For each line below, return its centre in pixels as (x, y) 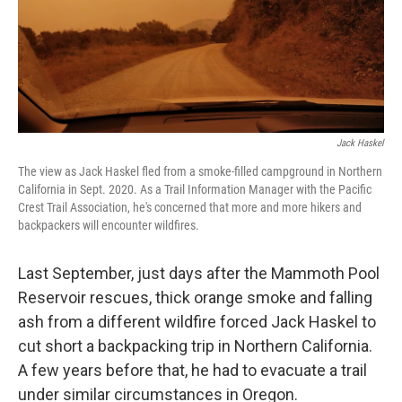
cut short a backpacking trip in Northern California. (195, 346)
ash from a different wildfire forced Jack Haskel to (197, 322)
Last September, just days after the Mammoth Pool (199, 274)
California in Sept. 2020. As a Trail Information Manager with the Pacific (195, 190)
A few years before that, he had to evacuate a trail (192, 371)
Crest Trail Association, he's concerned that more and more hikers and (190, 208)
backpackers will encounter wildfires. (109, 226)
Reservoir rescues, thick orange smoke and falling (195, 298)
